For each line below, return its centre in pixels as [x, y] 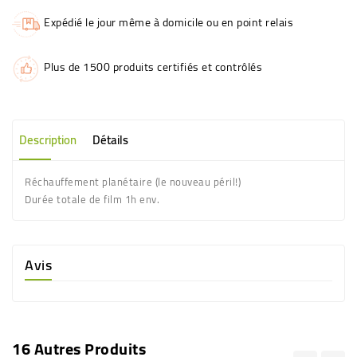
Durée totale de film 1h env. [92, 199]
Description [48, 139]
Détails [110, 139]
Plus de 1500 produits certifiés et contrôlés [153, 67]
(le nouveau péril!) [198, 181]
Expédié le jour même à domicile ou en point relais [169, 22]
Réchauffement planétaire [88, 181]
